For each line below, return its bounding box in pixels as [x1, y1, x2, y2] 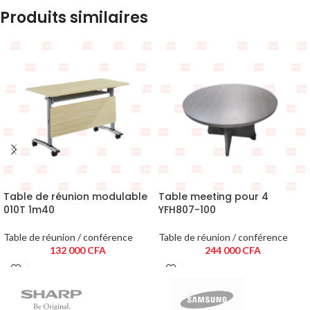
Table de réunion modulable [3, 189, 147, 203]
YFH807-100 [158, 202, 216, 217]
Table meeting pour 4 [158, 189, 268, 203]
